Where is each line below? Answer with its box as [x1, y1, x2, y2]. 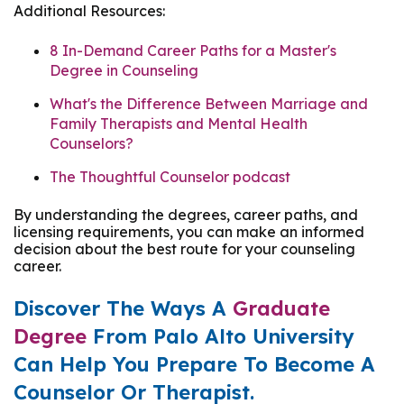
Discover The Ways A [14, 296, 233, 322]
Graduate [233, 296, 330, 322]
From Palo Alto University [87, 324, 354, 350]
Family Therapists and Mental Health [50, 114, 308, 133]
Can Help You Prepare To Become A [14, 352, 375, 378]
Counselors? [50, 133, 133, 152]
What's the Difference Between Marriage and [50, 94, 368, 113]
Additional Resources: [14, 2, 165, 21]
